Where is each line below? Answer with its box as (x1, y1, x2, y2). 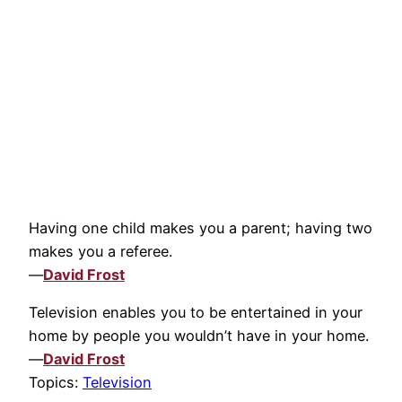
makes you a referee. (29, 242, 172, 261)
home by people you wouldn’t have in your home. (29, 327, 369, 345)
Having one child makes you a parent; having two (29, 219, 372, 238)
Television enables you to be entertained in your (29, 303, 363, 322)
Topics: (29, 373, 83, 392)
